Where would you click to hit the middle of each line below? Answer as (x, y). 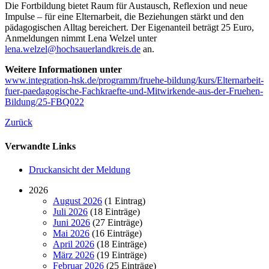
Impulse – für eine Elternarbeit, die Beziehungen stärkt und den (124, 17)
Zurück (19, 122)
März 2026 (74, 255)
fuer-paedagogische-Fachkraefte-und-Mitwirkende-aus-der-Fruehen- (134, 91)
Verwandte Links (40, 146)
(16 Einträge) (116, 233)
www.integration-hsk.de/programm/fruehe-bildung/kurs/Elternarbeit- (134, 80)
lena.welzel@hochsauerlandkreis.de (73, 49)
